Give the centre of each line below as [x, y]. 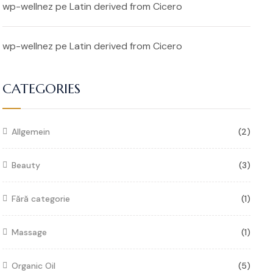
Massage [29, 232]
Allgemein [30, 132]
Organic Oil [33, 266]
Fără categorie [41, 199]
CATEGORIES [41, 89]
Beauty [26, 165]
